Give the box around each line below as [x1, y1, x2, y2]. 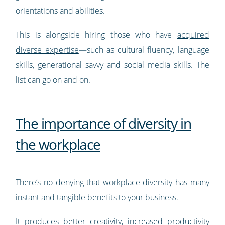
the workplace [16, 135, 100, 154]
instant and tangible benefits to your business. [16, 192, 181, 203]
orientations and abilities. [16, 5, 107, 17]
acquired [177, 29, 209, 41]
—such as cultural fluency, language [78, 44, 209, 56]
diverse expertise [16, 44, 79, 56]
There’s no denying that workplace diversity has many [16, 177, 209, 188]
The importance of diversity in [16, 114, 191, 133]
